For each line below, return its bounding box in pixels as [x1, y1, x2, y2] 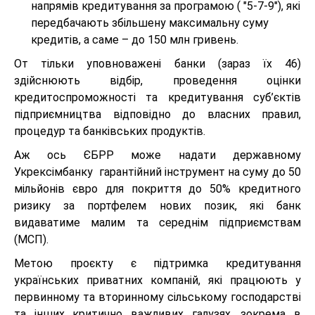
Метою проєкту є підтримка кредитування [14, 257, 301, 271]
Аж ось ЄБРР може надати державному [14, 148, 301, 162]
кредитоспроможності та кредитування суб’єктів [14, 91, 301, 105]
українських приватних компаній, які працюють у [14, 274, 301, 288]
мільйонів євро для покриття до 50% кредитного [14, 182, 301, 196]
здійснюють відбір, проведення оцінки [14, 74, 301, 88]
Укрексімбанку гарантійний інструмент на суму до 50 [14, 165, 301, 179]
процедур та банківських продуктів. [14, 124, 208, 139]
